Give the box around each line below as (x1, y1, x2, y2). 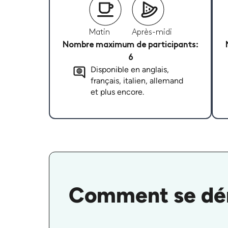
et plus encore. (90, 87, 144, 97)
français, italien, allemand (90, 76, 183, 86)
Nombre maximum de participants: (62, 41, 198, 49)
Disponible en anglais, (90, 65, 169, 75)
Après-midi (131, 28, 172, 37)
